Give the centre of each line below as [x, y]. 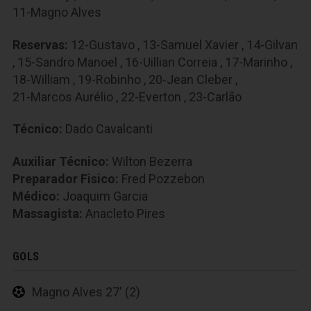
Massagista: [48, 213]
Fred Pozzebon [162, 178]
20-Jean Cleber [191, 79]
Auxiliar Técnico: [61, 161]
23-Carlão [215, 96]
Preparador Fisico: [66, 178]
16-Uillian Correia [171, 62]
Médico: [36, 196]
